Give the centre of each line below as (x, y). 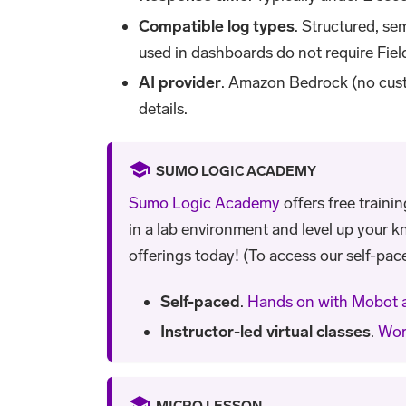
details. (164, 109)
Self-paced (200, 301)
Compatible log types (217, 26)
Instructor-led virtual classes (265, 332)
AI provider (180, 83)
